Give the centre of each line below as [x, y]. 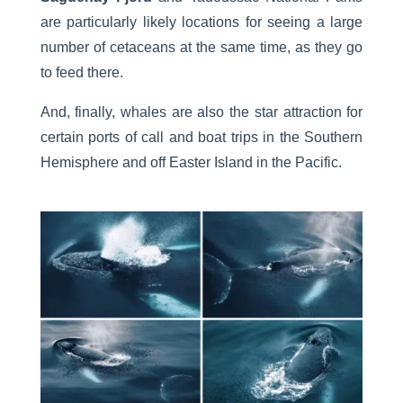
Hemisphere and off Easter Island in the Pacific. [191, 163]
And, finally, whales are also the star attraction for [201, 112]
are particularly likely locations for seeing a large [201, 22]
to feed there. [81, 73]
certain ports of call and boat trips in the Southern [201, 138]
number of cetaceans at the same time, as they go [201, 48]
